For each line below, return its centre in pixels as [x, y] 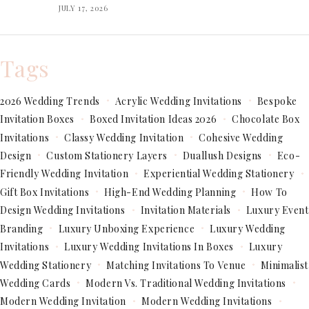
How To [269, 192]
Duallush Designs [222, 156]
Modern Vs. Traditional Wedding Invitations [186, 283]
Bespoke [277, 101]
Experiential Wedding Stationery [219, 174]
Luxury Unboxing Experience [127, 228]
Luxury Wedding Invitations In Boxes [149, 247]
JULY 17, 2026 [83, 8]
